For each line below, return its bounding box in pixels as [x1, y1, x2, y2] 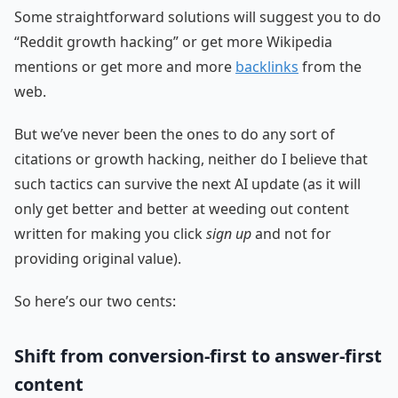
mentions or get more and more [14, 56, 235, 76]
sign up [206, 223, 251, 243]
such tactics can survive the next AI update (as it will [14, 173, 361, 194]
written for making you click [14, 223, 206, 243]
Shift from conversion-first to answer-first [14, 343, 382, 368]
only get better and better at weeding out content [14, 198, 349, 219]
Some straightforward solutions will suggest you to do [14, 6, 381, 27]
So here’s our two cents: [14, 291, 176, 311]
